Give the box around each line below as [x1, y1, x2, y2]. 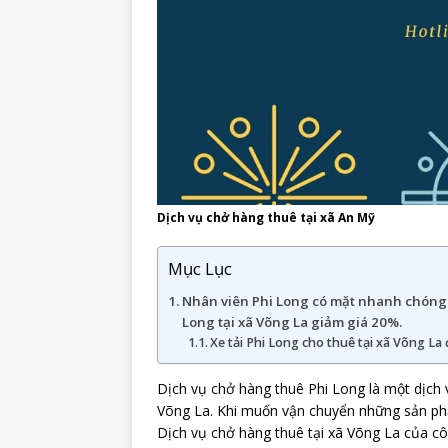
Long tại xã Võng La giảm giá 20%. [181, 313, 402, 332]
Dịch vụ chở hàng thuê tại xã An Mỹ [157, 209, 375, 227]
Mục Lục [168, 257, 232, 281]
